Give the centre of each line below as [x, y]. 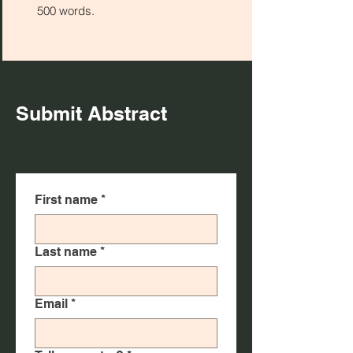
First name [66, 200]
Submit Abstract [91, 113]
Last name [66, 252]
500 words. [65, 11]
